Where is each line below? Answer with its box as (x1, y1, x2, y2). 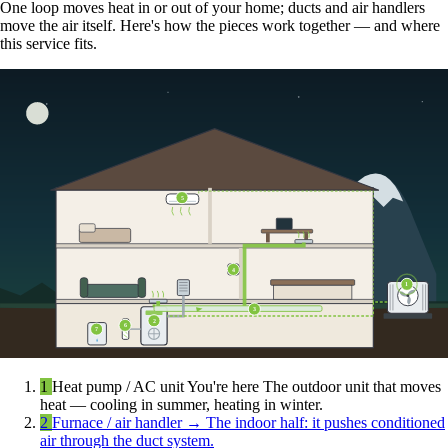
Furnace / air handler (52, 414, 186, 432)
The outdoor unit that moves (263, 378, 441, 396)
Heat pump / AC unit (52, 378, 187, 396)
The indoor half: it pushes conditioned (206, 414, 445, 432)
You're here (187, 378, 263, 396)
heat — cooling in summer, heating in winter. (40, 396, 323, 414)
